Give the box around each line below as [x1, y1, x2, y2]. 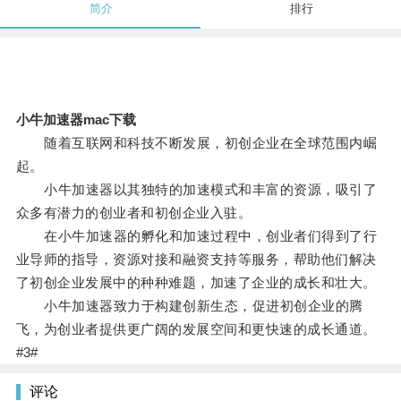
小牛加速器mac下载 [15, 112, 136, 128]
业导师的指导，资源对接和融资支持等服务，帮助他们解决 [15, 252, 377, 268]
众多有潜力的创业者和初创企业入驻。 [15, 205, 252, 221]
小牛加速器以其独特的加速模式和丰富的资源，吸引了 [15, 182, 378, 198]
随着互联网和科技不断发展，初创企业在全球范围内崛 [15, 135, 378, 151]
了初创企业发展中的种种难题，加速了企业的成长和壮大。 [15, 275, 377, 291]
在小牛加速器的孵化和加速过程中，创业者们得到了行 [15, 228, 378, 244]
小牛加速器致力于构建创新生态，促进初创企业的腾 [15, 298, 363, 314]
